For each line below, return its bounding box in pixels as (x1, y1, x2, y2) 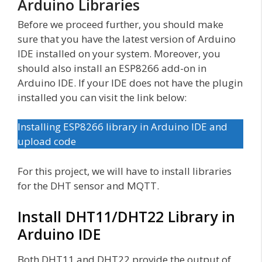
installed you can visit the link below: (18, 90, 187, 104)
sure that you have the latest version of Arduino (18, 32, 236, 46)
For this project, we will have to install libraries (18, 164, 232, 178)
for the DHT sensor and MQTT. (18, 178, 159, 192)
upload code (18, 135, 76, 149)
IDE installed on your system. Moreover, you (18, 46, 220, 60)
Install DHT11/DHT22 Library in (18, 206, 235, 227)
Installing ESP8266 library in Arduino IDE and (18, 120, 227, 134)
